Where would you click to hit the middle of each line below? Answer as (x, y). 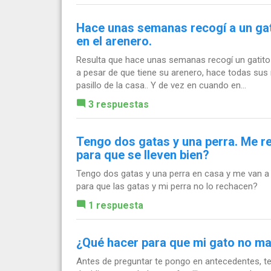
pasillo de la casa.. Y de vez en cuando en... (161, 85)
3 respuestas (119, 104)
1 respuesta (116, 205)
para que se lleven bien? (143, 155)
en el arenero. (114, 41)
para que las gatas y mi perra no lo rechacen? (167, 186)
